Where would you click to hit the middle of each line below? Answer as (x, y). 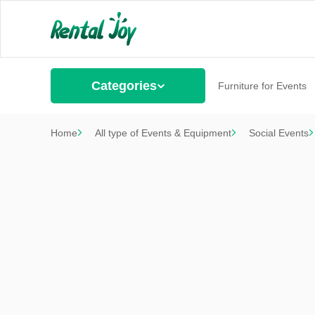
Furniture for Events (262, 86)
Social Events (279, 133)
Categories (124, 86)
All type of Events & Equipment (163, 133)
